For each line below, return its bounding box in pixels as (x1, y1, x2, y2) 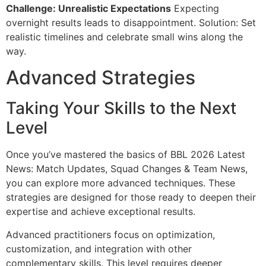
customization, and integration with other (6, 242, 192, 255)
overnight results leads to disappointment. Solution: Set (6, 16, 256, 28)
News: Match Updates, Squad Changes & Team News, (6, 163, 248, 175)
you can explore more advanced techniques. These (6, 177, 235, 189)
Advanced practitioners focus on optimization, (6, 228, 215, 240)
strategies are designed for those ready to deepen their (6, 191, 256, 204)
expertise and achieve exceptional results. (6, 205, 195, 218)
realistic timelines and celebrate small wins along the (6, 30, 243, 43)
